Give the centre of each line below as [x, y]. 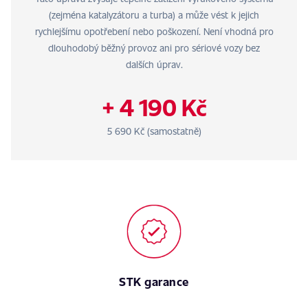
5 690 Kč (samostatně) [154, 131]
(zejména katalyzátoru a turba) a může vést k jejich [154, 15]
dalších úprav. [154, 64]
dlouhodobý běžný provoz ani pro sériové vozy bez [154, 48]
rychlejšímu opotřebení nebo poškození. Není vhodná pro [154, 31]
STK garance [154, 282]
